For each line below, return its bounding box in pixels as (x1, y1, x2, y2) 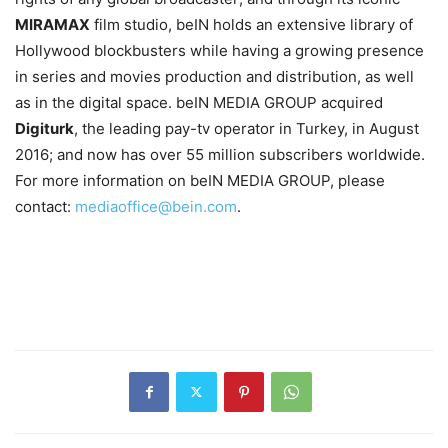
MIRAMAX (15, 14, 90, 34)
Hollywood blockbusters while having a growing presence (15, 40, 424, 60)
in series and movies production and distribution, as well (15, 66, 414, 86)
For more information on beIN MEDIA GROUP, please (15, 170, 385, 190)
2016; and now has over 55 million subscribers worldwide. (15, 144, 425, 164)
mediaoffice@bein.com (75, 196, 237, 216)
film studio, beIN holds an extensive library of (90, 14, 413, 34)
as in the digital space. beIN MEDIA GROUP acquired (15, 92, 383, 112)
